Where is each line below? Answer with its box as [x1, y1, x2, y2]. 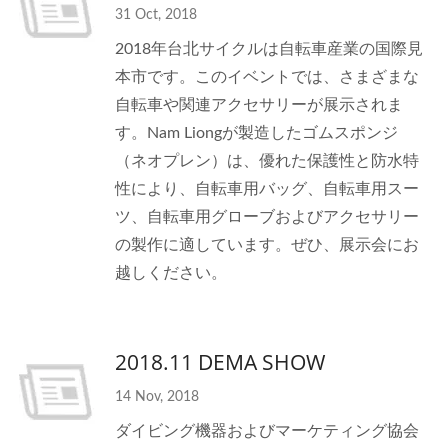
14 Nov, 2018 [115, 390, 199, 404]
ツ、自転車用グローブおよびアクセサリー [115, 209, 419, 225]
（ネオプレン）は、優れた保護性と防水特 [115, 153, 419, 169]
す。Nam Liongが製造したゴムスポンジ [115, 125, 398, 141]
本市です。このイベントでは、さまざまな [115, 69, 419, 85]
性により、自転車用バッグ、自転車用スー [115, 181, 419, 197]
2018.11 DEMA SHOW [115, 348, 325, 376]
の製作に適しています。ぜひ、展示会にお [115, 237, 419, 253]
